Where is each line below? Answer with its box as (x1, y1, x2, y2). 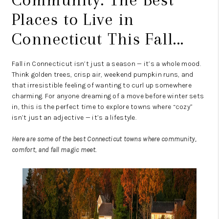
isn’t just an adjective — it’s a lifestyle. (12, 113, 137, 122)
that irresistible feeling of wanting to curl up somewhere (12, 81, 192, 90)
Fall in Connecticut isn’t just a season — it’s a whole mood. (12, 60, 201, 68)
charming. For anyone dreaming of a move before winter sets (12, 92, 204, 101)
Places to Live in (12, 10, 134, 29)
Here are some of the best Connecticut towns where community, (12, 135, 196, 144)
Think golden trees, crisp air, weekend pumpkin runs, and (12, 70, 194, 79)
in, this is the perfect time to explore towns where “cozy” (12, 103, 193, 111)
